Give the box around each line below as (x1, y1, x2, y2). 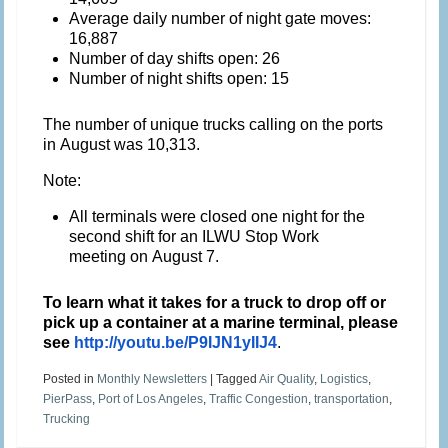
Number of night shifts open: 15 (69, 69, 290, 87)
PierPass (43, 391, 93, 406)
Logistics (320, 371, 369, 386)
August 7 (152, 247, 216, 265)
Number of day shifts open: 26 (69, 49, 281, 67)
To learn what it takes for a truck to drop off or (43, 293, 387, 311)
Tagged (216, 371, 260, 386)
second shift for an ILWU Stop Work (69, 227, 320, 245)
